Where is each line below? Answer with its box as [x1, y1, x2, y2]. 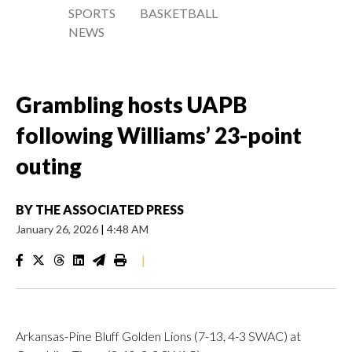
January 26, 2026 [16, 222, 101, 236]
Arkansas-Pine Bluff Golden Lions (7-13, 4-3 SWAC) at [16, 328, 301, 343]
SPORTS [68, 5, 115, 20]
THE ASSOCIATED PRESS [35, 202, 184, 217]
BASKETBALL [140, 5, 218, 20]
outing [16, 152, 82, 179]
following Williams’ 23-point [16, 122, 302, 148]
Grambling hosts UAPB [16, 91, 247, 118]
